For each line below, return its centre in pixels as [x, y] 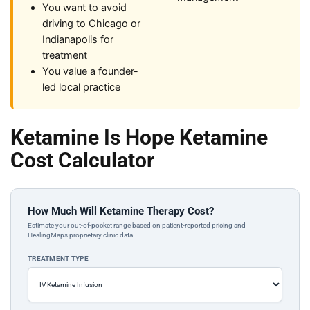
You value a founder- [90, 71]
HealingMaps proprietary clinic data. [81, 235]
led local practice [81, 87]
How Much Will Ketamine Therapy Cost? [121, 211]
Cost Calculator [82, 160]
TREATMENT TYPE [58, 258]
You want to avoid [84, 8]
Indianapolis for [78, 39]
